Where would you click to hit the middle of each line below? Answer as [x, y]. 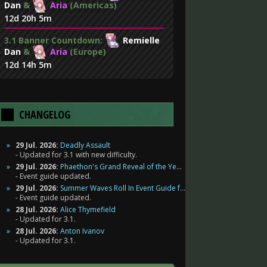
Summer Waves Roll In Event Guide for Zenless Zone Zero [120, 188]
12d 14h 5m [28, 65]
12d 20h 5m [28, 18]
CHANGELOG [45, 114]
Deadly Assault [85, 145]
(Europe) [87, 52]
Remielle [141, 40]
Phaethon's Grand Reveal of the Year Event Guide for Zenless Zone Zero [118, 167]
